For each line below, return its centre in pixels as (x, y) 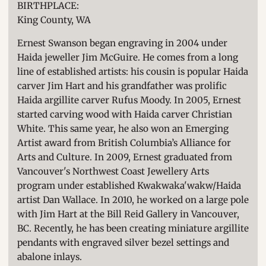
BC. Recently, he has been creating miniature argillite (133, 229)
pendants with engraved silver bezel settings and (123, 243)
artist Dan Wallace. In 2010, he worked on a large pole (133, 200)
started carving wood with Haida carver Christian (124, 115)
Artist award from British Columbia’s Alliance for (124, 143)
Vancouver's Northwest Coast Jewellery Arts (113, 172)
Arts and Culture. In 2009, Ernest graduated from (124, 157)
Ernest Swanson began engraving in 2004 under (122, 43)
